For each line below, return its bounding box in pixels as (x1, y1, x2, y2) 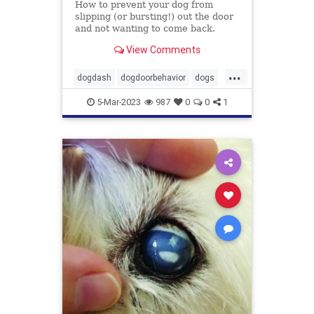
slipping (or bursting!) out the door (74, 11, 233, 22)
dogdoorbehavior (121, 72, 186, 83)
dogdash (77, 72, 111, 83)
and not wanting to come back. (74, 23, 215, 34)
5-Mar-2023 (94, 96, 141, 108)
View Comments (123, 43, 200, 56)
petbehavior (77, 95, 123, 105)
